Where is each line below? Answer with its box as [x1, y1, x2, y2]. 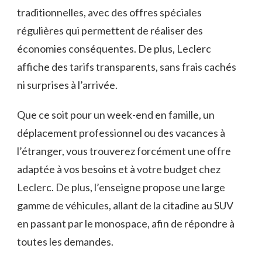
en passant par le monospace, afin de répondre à [17, 216, 235, 230]
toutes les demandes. [17, 235, 113, 248]
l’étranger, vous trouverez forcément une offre [17, 144, 231, 157]
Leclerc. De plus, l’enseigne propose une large [17, 180, 225, 194]
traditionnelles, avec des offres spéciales [17, 5, 202, 19]
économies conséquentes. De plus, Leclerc [17, 42, 211, 55]
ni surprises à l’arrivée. [17, 78, 118, 91]
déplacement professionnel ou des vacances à [17, 126, 225, 139]
